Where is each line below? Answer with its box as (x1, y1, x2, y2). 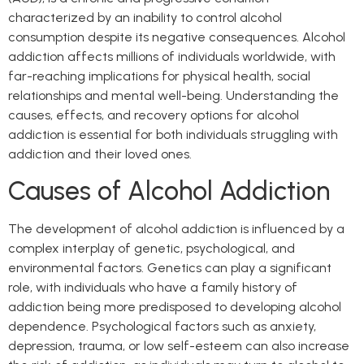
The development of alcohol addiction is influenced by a (8, 221, 344, 237)
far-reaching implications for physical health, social (8, 67, 310, 84)
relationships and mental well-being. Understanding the (8, 87, 339, 103)
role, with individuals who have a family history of (8, 279, 297, 296)
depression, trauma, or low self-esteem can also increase (8, 338, 349, 354)
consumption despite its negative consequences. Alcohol (8, 28, 345, 45)
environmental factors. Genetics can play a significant (8, 260, 331, 276)
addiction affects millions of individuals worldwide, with (8, 48, 336, 64)
